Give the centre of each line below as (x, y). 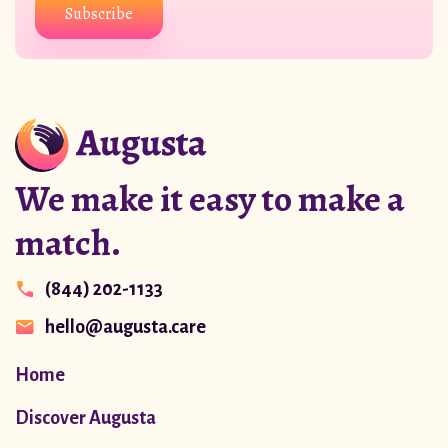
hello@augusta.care (125, 326)
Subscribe (99, 13)
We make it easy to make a (210, 198)
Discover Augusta (85, 417)
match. (68, 242)
